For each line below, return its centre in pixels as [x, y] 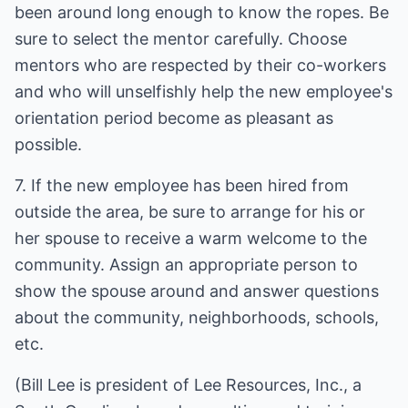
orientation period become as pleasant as [174, 118]
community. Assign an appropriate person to [186, 265]
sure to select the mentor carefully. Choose [181, 39]
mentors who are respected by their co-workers [200, 65]
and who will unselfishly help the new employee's [204, 92]
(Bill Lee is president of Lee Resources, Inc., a [188, 385]
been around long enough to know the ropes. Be [202, 12]
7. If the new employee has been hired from [182, 185]
